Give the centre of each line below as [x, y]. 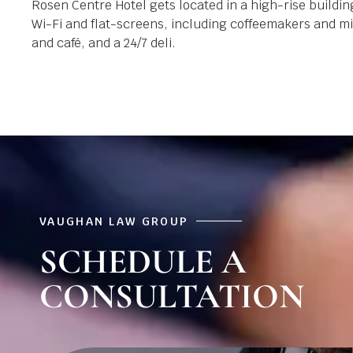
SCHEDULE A [143, 261]
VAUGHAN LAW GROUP [114, 221]
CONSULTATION [172, 296]
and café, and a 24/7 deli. [105, 43]
